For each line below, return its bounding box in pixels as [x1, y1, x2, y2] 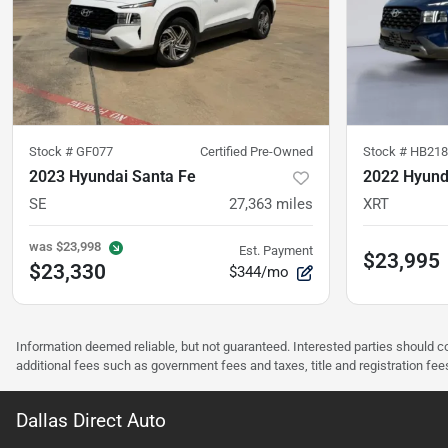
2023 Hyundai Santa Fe [29, 167, 196, 187]
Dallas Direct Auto [16, 409, 166, 433]
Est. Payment [239, 243, 313, 259]
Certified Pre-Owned [200, 144, 313, 160]
